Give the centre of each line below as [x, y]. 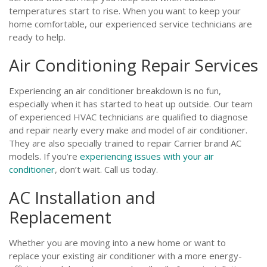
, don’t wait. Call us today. [106, 169]
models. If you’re [44, 156]
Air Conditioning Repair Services [133, 65]
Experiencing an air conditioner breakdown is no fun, [115, 91]
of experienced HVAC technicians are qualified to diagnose [128, 117]
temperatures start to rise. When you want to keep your [125, 11]
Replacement [60, 217]
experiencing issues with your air [147, 156]
